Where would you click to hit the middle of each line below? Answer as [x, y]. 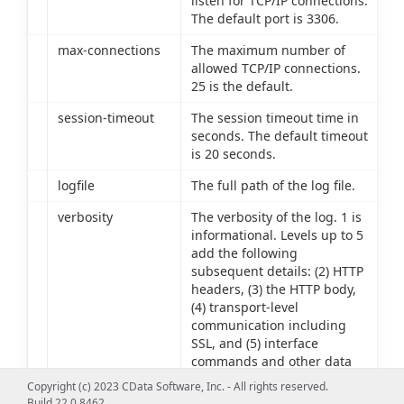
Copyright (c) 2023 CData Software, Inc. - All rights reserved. [178, 386]
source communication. [262, 379]
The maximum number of [268, 50]
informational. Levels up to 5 [277, 234]
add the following [244, 252]
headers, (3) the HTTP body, [273, 289]
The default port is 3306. [265, 18]
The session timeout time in [275, 117]
